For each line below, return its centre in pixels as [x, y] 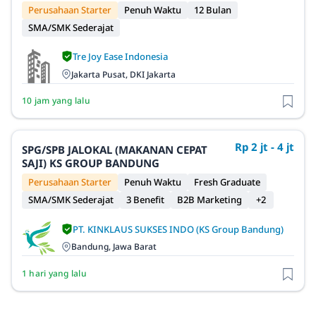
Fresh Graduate [227, 182]
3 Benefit [145, 200]
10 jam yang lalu [56, 101]
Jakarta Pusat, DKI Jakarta [123, 74]
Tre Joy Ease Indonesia [120, 57]
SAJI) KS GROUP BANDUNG [91, 163]
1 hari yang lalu [54, 273]
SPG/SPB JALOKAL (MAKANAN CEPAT [115, 150]
